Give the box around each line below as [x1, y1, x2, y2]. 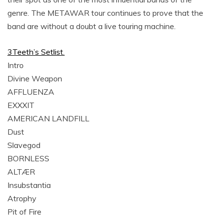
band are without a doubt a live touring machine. [7, 21, 176, 31]
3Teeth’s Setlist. [7, 47, 65, 57]
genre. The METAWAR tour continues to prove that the [7, 8, 203, 18]
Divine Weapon [7, 74, 62, 83]
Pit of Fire [7, 207, 41, 217]
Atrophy [7, 193, 37, 203]
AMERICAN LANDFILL [7, 113, 89, 123]
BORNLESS [7, 153, 49, 163]
